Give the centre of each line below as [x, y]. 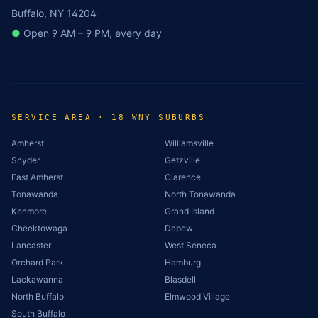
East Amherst [37, 177]
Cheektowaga [39, 228]
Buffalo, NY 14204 [54, 13]
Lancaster [31, 245]
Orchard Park [38, 262]
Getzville [182, 160]
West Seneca [191, 245]
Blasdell [180, 279]
